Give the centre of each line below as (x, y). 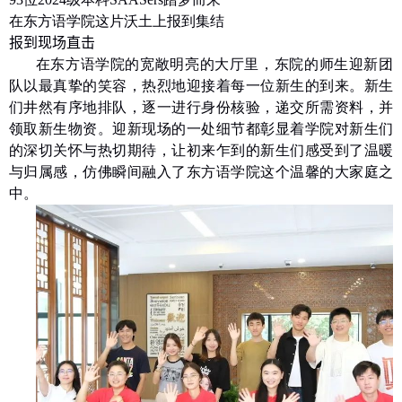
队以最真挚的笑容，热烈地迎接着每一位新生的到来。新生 (201, 85)
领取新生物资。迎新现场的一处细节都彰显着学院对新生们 (201, 128)
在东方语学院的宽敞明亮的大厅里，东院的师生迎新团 (214, 64)
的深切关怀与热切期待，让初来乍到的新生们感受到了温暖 (201, 150)
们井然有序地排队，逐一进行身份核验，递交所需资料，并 (201, 107)
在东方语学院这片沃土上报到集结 (117, 21)
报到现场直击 (52, 42)
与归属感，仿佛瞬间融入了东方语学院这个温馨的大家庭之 (201, 171)
